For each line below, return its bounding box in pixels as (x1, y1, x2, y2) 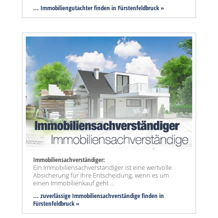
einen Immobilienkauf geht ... (33, 178, 114, 187)
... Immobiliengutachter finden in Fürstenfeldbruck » (33, 3, 164, 12)
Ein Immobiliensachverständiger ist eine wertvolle (33, 163, 172, 172)
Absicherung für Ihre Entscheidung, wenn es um (33, 170, 169, 180)
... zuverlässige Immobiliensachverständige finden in (33, 191, 164, 200)
